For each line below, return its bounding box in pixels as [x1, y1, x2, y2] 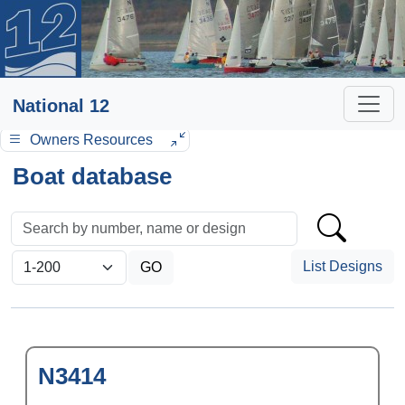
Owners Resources [26, 132, 156, 147]
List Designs [303, 259, 382, 274]
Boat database [13, 164, 172, 189]
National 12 [13, 96, 109, 116]
